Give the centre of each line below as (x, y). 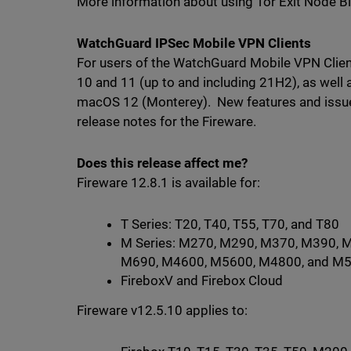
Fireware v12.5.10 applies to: (162, 310)
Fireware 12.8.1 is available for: (168, 183)
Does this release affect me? (162, 163)
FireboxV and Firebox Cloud (201, 280)
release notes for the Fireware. (166, 121)
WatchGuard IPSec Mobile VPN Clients (194, 43)
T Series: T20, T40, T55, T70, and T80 (230, 224)
